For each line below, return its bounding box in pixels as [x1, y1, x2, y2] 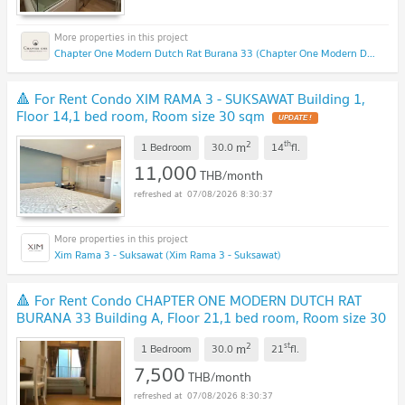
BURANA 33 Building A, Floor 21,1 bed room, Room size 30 [16, 305, 386, 329]
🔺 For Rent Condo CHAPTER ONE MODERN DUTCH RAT [16, 287, 362, 312]
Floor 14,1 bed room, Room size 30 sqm [16, 103, 265, 127]
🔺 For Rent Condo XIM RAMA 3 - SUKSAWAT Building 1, [16, 86, 365, 110]
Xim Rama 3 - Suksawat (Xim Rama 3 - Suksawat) [54, 245, 281, 263]
